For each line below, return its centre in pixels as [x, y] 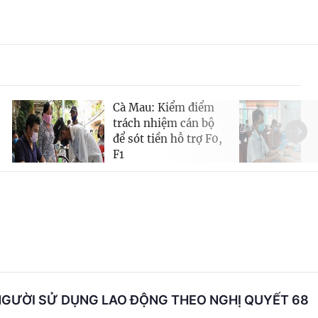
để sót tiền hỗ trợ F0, [168, 138]
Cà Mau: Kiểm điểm [164, 107]
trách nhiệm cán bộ [164, 123]
